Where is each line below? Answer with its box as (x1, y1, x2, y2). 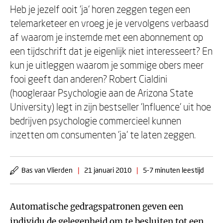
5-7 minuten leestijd (143, 166, 204, 174)
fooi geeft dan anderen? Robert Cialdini (10, 73, 167, 85)
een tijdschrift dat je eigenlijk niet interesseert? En (10, 45, 213, 57)
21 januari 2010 (84, 166, 131, 174)
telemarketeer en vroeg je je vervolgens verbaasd (10, 17, 209, 29)
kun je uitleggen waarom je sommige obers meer (10, 59, 204, 71)
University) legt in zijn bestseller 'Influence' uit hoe (10, 101, 211, 112)
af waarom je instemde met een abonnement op (10, 31, 203, 43)
